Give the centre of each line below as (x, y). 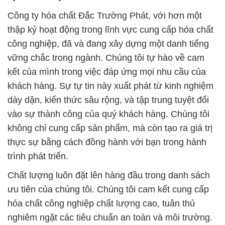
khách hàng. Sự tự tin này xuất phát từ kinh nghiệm (110, 86)
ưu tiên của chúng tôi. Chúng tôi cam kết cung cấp (108, 190)
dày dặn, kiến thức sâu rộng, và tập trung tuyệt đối (108, 100)
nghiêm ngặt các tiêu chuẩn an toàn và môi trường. (110, 218)
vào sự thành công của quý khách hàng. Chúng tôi (108, 114)
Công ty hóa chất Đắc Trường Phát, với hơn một (105, 16)
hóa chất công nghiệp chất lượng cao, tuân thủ (101, 204)
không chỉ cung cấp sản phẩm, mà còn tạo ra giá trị (110, 128)
